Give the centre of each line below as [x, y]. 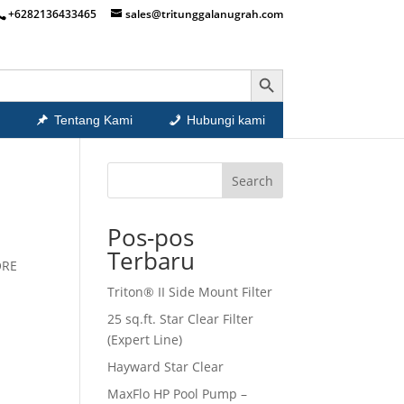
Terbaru [151, 261]
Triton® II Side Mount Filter [190, 292]
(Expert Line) [145, 340]
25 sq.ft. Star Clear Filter [181, 319]
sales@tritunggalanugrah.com [204, 14]
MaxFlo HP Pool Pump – [178, 394]
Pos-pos [151, 237]
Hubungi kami [225, 120]
